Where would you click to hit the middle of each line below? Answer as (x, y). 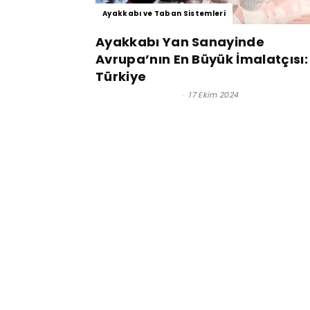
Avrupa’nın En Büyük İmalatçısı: (202, 59)
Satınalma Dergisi (137, 95)
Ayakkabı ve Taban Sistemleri (164, 13)
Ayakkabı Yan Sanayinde (180, 42)
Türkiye (121, 76)
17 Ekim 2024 (213, 95)
